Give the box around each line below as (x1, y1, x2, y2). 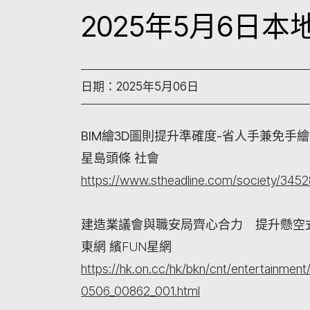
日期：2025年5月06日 (81, 80, 199, 93)
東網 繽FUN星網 (81, 239, 175, 254)
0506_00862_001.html (81, 284, 200, 298)
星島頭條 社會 (81, 151, 163, 165)
